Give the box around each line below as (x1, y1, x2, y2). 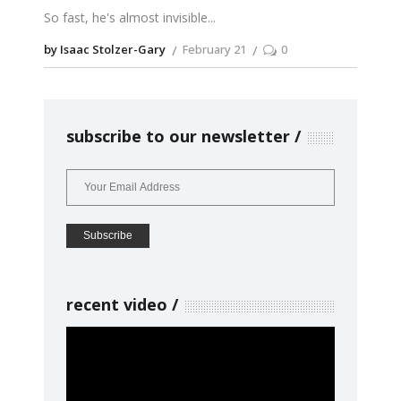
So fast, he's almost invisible (44, 8, 208, 26)
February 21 (183, 40, 246, 57)
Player (65, 350, 101, 368)
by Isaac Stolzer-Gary (44, 40, 166, 57)
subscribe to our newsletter (66, 124, 290, 147)
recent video (66, 293, 167, 315)
